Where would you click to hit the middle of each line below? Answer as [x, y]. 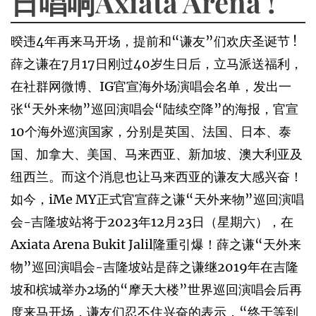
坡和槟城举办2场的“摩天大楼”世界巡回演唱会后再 [156, 290]
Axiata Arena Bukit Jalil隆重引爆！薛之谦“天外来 [156, 244]
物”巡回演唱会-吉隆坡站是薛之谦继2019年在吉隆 [154, 267]
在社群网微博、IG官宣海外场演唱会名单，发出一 [151, 86]
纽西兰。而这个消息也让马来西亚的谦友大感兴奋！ [157, 177]
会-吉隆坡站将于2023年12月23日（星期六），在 [152, 222]
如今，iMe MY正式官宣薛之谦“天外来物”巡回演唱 [157, 199]
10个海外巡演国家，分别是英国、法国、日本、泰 [151, 132]
